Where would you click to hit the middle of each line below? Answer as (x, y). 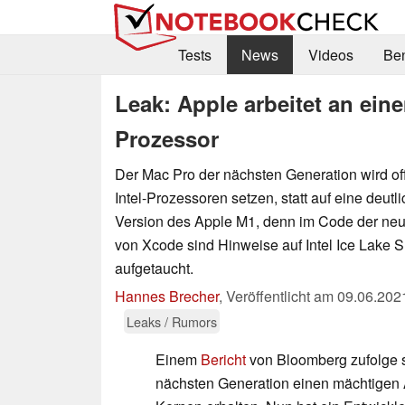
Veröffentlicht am (282, 296)
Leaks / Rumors (172, 321)
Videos (330, 55)
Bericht (223, 359)
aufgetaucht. (154, 268)
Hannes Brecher (167, 296)
